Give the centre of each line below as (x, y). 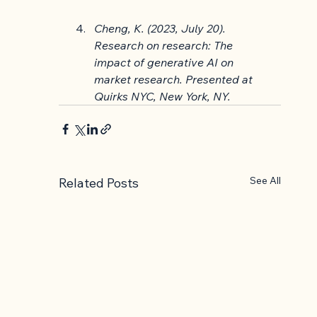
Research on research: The (165, 46)
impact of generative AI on (166, 63)
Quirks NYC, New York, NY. (163, 97)
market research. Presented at (175, 80)
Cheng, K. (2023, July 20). (162, 29)
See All (265, 181)
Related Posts (99, 183)
